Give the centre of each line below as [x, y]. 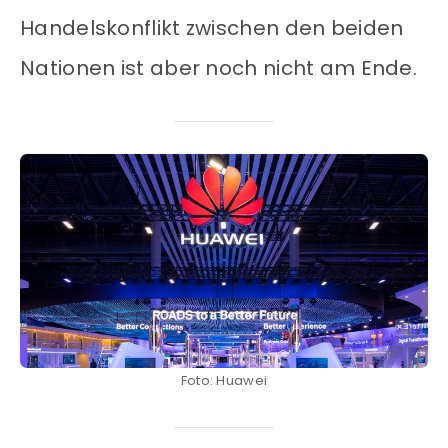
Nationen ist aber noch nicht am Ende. [219, 68]
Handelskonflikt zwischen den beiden [212, 28]
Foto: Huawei [224, 381]
